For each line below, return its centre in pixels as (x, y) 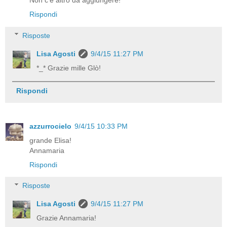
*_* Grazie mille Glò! (69, 68)
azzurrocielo (50, 126)
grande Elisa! (50, 140)
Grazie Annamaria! (67, 218)
